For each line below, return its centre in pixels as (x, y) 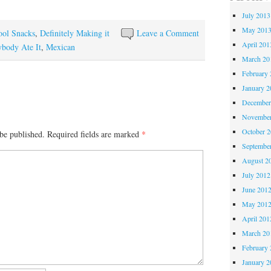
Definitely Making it (75, 33)
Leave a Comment (168, 33)
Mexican (60, 47)
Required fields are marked (94, 134)
